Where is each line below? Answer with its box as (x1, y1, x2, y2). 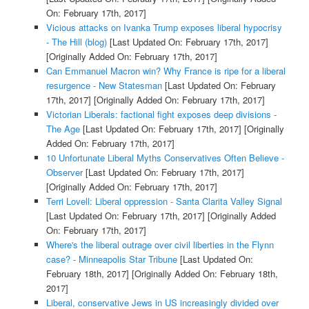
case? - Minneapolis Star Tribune (46, 252, 177, 266)
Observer (46, 166, 83, 179)
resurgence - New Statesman (46, 79, 162, 92)
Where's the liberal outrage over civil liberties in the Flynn (46, 238, 274, 252)
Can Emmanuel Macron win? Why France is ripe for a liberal (46, 64, 286, 78)
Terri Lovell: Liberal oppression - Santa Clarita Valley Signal (46, 195, 282, 208)
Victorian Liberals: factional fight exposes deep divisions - (46, 108, 277, 121)
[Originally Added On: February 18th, (128, 267, 278, 281)
